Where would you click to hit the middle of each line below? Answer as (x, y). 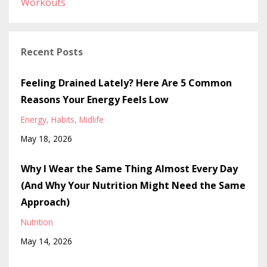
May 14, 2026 (46, 241)
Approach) (45, 202)
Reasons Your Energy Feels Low (95, 99)
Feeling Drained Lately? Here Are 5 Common (126, 83)
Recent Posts (52, 52)
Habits (63, 119)
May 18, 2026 (46, 138)
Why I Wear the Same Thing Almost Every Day (129, 168)
